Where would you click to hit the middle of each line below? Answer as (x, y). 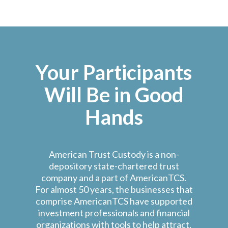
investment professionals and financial (114, 212)
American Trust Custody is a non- (114, 154)
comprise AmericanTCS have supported (114, 201)
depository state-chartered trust (114, 166)
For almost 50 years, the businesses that (114, 189)
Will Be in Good (114, 94)
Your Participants (114, 72)
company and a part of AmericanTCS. (114, 177)
